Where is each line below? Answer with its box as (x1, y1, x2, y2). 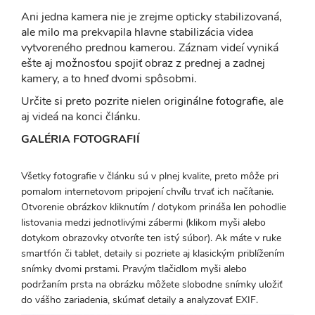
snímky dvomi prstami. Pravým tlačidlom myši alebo (21, 262, 247, 276)
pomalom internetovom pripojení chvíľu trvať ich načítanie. (21, 184, 274, 198)
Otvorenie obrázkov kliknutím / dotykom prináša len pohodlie (21, 200, 286, 214)
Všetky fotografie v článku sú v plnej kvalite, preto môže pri (21, 169, 278, 183)
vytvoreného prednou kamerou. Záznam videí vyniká (21, 39, 278, 56)
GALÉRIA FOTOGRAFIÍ (21, 131, 140, 147)
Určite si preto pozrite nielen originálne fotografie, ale (21, 93, 283, 109)
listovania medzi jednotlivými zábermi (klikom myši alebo (21, 215, 266, 229)
